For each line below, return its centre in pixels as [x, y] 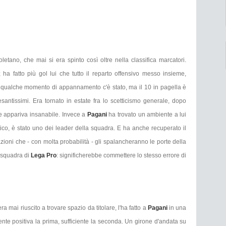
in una [178, 208]
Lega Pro [43, 155]
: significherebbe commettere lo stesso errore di [121, 155]
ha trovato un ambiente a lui [148, 114]
